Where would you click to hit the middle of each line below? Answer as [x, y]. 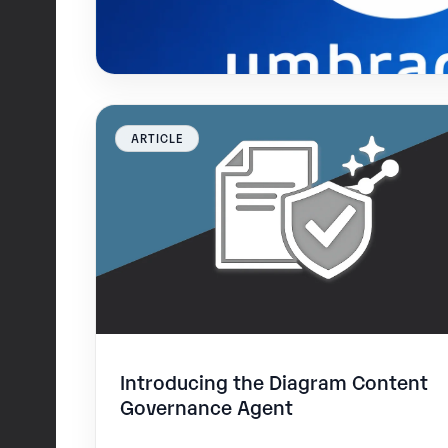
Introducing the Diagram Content [274, 380]
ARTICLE [157, 137]
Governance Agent [207, 405]
